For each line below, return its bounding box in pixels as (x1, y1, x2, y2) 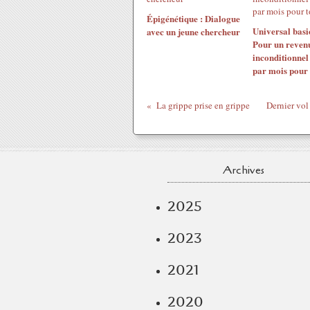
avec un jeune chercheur (147, 25, 240, 38)
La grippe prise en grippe (156, 99, 250, 111)
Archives (223, 163, 264, 178)
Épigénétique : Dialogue (147, 12, 240, 25)
